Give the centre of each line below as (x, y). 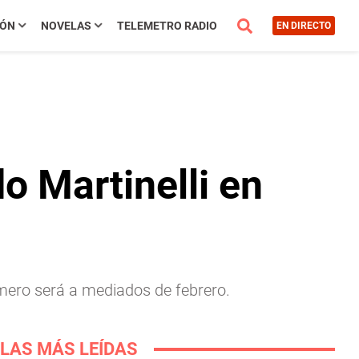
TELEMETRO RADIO (167, 26)
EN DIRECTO (303, 26)
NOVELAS (66, 26)
